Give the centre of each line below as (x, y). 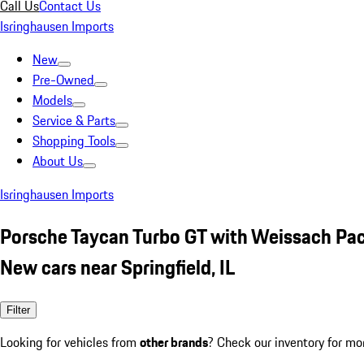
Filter (18, 310)
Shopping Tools (74, 141)
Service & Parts (74, 120)
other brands (174, 342)
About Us (58, 161)
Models (52, 100)
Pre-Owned (63, 80)
